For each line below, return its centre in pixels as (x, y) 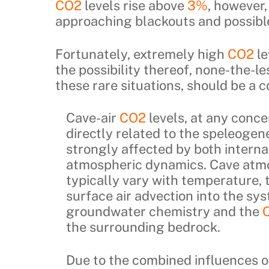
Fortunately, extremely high (141, 54)
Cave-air (92, 118)
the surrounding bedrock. (143, 227)
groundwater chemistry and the (164, 212)
